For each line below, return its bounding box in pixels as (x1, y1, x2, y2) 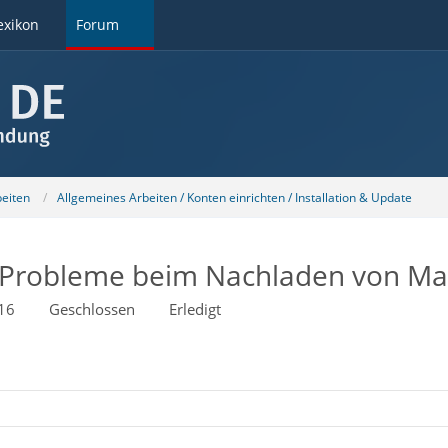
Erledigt (168, 299, 221, 319)
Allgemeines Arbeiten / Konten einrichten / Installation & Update (56, 188, 412, 206)
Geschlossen (48, 299, 135, 319)
